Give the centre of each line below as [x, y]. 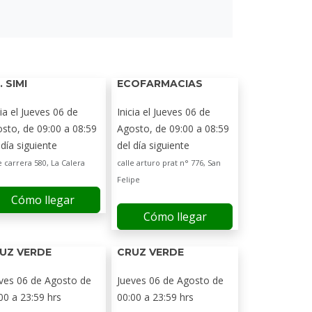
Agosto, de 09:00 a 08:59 [173, 128]
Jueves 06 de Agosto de [170, 280]
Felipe [128, 179]
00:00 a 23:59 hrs [155, 297]
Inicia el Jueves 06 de [164, 112]
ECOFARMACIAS [160, 84]
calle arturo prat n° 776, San [169, 163]
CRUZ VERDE [150, 252]
